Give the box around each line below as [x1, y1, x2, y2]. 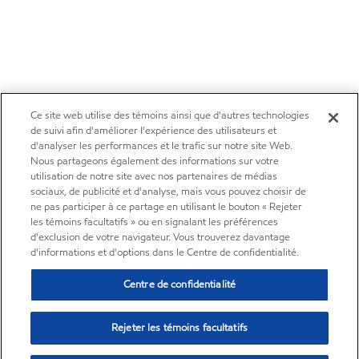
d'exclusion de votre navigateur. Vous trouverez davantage [30, 230, 291, 244]
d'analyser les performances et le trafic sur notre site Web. [30, 139, 293, 153]
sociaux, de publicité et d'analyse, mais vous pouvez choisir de [30, 184, 307, 199]
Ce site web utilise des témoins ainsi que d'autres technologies [30, 108, 310, 123]
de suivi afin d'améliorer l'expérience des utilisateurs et [30, 123, 277, 138]
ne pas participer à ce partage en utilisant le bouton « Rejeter [30, 200, 303, 214]
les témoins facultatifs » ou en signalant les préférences [30, 215, 279, 229]
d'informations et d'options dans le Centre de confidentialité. [30, 245, 300, 260]
